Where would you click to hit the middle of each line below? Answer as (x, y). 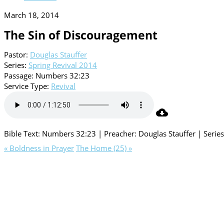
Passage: (19, 76)
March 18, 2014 (31, 15)
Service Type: (26, 86)
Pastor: (16, 55)
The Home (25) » (104, 148)
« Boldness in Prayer (39, 148)
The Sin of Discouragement (81, 35)
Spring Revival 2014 (63, 65)
